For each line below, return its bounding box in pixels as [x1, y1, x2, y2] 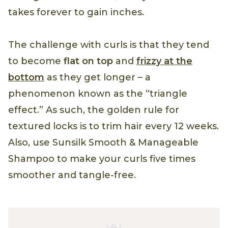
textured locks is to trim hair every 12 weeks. [8, 121, 219, 132]
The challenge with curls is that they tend [8, 39, 209, 51]
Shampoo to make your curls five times [8, 153, 195, 165]
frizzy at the [136, 55, 192, 67]
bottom [8, 72, 44, 83]
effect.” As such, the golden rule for [8, 104, 179, 116]
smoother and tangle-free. [8, 169, 136, 181]
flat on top [64, 55, 113, 67]
